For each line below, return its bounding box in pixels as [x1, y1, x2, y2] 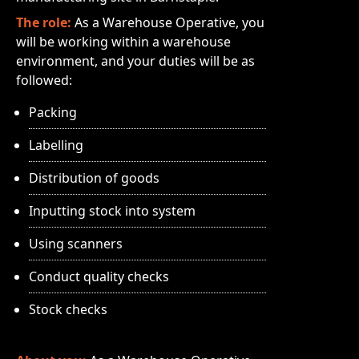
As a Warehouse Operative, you [75, 14, 264, 31]
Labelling [29, 136, 83, 154]
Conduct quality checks [29, 268, 169, 285]
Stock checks [29, 301, 107, 318]
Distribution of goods [29, 169, 159, 187]
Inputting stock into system [29, 202, 196, 220]
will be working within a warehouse [16, 33, 231, 50]
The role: [16, 14, 71, 31]
